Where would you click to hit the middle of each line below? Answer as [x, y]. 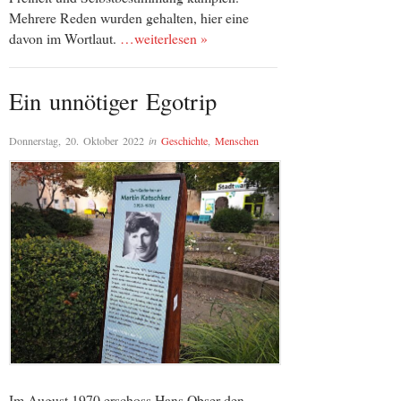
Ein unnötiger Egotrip [113, 101]
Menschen [237, 140]
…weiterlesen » [164, 38]
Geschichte [184, 140]
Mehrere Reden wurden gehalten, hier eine [129, 18]
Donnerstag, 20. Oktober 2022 [77, 140]
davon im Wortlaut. [64, 38]
